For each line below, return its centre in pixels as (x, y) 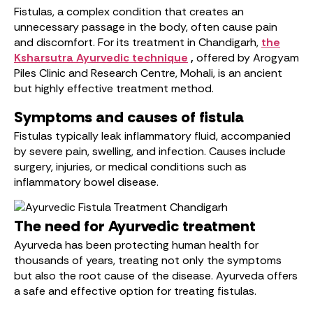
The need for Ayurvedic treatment (135, 226)
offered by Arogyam (246, 58)
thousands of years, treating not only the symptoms (148, 260)
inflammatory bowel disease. (86, 182)
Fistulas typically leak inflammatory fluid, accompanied (152, 136)
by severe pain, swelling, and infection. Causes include (150, 151)
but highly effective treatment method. (114, 88)
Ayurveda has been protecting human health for (136, 245)
